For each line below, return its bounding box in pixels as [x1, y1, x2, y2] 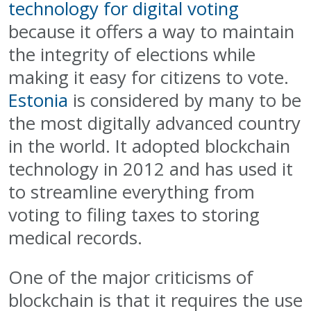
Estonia [8, 88, 68, 113]
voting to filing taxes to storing [8, 203, 260, 228]
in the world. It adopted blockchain [8, 134, 290, 159]
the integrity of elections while [8, 42, 255, 67]
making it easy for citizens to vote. [8, 65, 289, 90]
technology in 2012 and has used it [8, 157, 293, 182]
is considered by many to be [68, 88, 301, 113]
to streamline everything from [8, 180, 255, 205]
